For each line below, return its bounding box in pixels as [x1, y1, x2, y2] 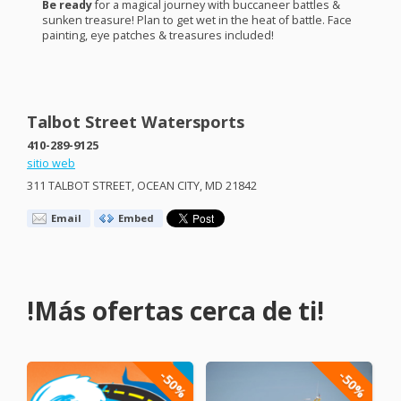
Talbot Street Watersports [27, 110, 244, 132]
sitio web [27, 155, 75, 171]
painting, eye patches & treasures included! [41, 28, 274, 44]
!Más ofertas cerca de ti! [27, 294, 324, 328]
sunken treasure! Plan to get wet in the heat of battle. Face [41, 13, 352, 29]
